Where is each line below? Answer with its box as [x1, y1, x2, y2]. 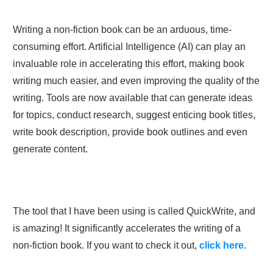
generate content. [13, 143, 88, 154]
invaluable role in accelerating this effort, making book [13, 58, 244, 69]
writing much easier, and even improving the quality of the [13, 75, 260, 86]
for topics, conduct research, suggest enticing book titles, [13, 109, 255, 120]
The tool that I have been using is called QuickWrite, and [13, 205, 255, 216]
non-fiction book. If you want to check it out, [13, 239, 199, 250]
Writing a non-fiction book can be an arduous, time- [13, 24, 232, 35]
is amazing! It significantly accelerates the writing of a [13, 222, 241, 233]
